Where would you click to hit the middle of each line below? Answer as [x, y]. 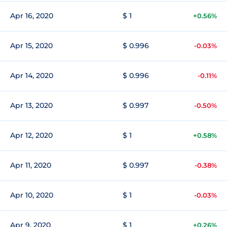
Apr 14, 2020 [32, 75]
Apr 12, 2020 [31, 135]
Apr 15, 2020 [31, 46]
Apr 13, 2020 [31, 105]
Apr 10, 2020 [32, 195]
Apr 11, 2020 [31, 165]
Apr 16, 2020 [32, 16]
